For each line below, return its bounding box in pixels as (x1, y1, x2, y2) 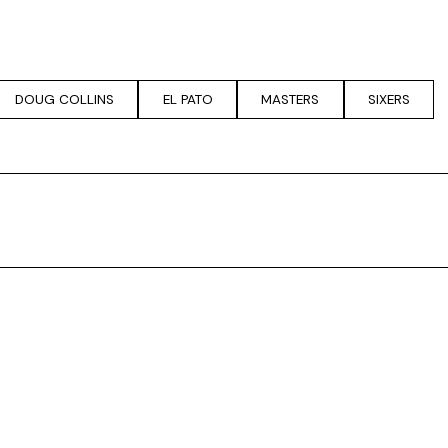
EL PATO (162, 90, 213, 108)
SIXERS (368, 90, 411, 108)
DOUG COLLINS (14, 90, 114, 108)
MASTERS (261, 90, 320, 108)
